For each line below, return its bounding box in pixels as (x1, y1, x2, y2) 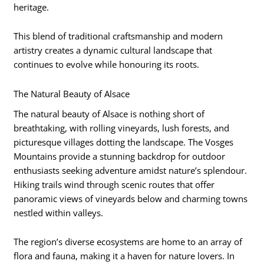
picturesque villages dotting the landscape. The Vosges (14, 136, 234, 148)
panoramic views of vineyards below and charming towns (14, 192, 248, 204)
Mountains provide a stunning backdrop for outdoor (14, 150, 226, 162)
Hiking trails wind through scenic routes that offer (14, 178, 215, 190)
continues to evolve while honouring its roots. (14, 58, 200, 71)
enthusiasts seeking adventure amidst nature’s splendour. (14, 164, 247, 176)
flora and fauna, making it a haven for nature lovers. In (14, 250, 235, 262)
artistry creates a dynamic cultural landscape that (14, 44, 213, 57)
